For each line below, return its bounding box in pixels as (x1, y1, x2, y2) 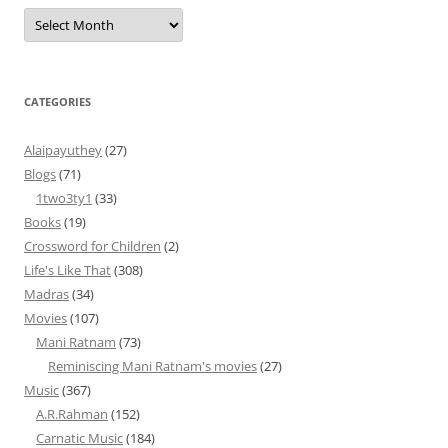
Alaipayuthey (24, 141, 102, 159)
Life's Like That (24, 261, 111, 279)
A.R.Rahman (36, 405, 108, 423)
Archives (23, 4, 80, 23)
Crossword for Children (24, 237, 161, 255)
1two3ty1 (36, 189, 92, 207)
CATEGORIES (24, 94, 91, 109)
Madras (24, 285, 69, 303)
